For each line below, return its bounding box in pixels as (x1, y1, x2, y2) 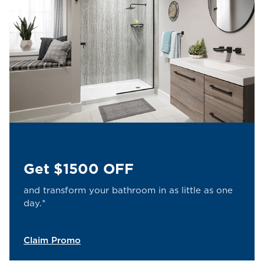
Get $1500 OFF (24, 159, 134, 179)
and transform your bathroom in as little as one (24, 184, 233, 196)
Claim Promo (24, 234, 81, 246)
